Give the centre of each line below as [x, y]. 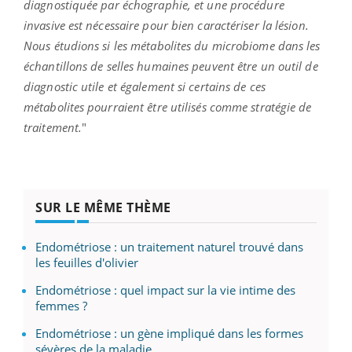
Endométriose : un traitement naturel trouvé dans [169, 246]
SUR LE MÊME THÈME [103, 207]
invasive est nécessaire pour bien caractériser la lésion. [166, 25]
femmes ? [61, 305]
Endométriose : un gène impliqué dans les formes [169, 333]
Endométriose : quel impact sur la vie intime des [165, 290]
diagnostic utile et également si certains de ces [145, 86]
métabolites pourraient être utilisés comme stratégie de [168, 106]
